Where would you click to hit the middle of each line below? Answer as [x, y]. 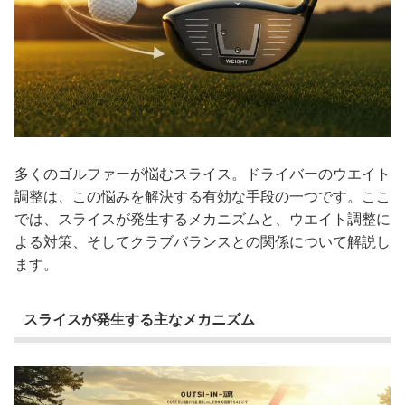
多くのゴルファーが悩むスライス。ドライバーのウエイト [202, 174]
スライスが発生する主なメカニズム [139, 319]
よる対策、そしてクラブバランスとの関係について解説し [202, 242]
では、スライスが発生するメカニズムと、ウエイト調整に [202, 220]
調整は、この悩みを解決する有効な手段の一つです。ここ [202, 197]
